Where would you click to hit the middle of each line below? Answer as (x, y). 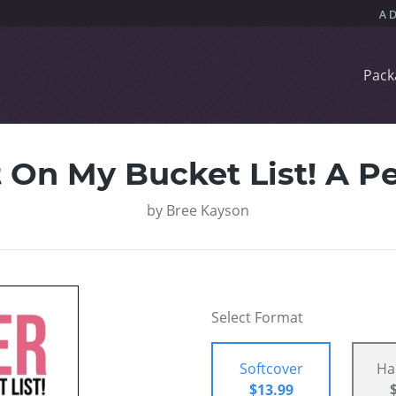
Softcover (271, 369)
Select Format (257, 318)
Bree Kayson (208, 211)
